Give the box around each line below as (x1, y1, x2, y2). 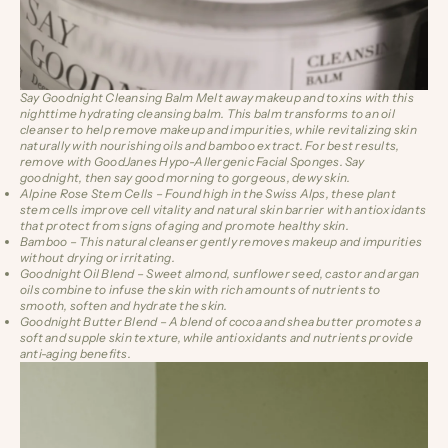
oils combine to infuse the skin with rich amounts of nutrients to (20, 282, 381, 298)
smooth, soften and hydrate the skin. (20, 298, 228, 314)
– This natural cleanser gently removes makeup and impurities (67, 234, 423, 250)
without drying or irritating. (20, 250, 175, 266)
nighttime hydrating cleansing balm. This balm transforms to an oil (20, 106, 395, 122)
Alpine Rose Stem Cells (20, 186, 154, 202)
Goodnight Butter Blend (20, 314, 158, 330)
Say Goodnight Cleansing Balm (20, 90, 194, 106)
